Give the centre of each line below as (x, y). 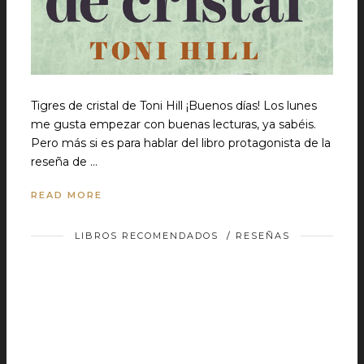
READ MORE (67, 195)
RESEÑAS (262, 236)
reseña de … (64, 162)
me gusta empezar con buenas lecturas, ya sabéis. (173, 124)
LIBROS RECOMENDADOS (146, 236)
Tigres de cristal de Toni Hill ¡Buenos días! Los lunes (174, 106)
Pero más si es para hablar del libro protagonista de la (181, 143)
